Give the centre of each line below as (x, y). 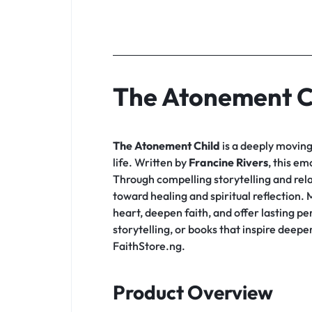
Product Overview (193, 292)
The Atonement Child (166, 145)
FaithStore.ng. (149, 245)
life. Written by (151, 162)
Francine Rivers (228, 162)
